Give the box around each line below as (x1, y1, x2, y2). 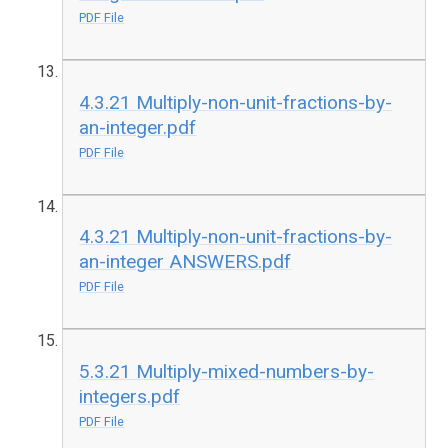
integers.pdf (79, 384, 181, 408)
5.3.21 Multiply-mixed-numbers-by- (79, 359, 375, 383)
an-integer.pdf (79, 115, 197, 139)
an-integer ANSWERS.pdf (79, 250, 292, 274)
